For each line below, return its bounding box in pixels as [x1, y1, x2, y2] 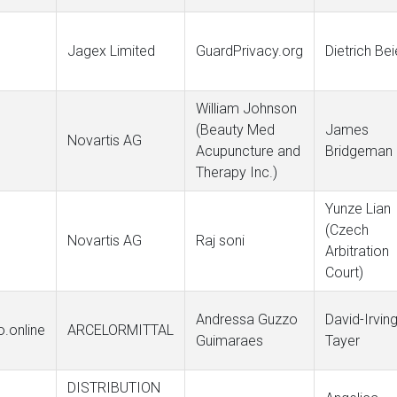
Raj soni [196, 232, 245, 249]
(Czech [325, 222, 369, 238]
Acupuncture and [196, 143, 300, 160]
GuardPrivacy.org [196, 43, 303, 59]
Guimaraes [196, 332, 263, 349]
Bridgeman [325, 143, 393, 160]
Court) [325, 264, 363, 281]
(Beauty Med [196, 121, 275, 138]
